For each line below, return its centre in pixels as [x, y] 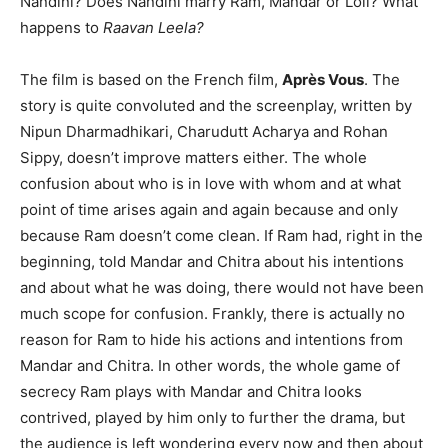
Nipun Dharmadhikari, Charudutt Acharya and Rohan [204, 131]
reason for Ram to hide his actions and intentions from [211, 339]
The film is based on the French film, [151, 79]
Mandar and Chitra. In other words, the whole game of [210, 365]
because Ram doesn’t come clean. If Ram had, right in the [221, 235]
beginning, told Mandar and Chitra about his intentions [212, 261]
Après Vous [323, 79]
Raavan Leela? [153, 27]
